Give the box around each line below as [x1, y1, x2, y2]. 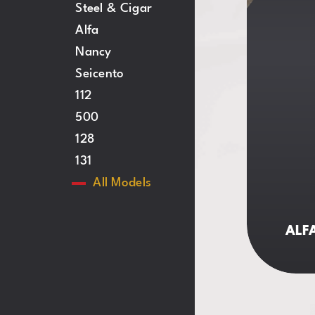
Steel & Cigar [75, 3, 153, 15]
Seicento [75, 68, 124, 81]
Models [111, 177, 152, 190]
